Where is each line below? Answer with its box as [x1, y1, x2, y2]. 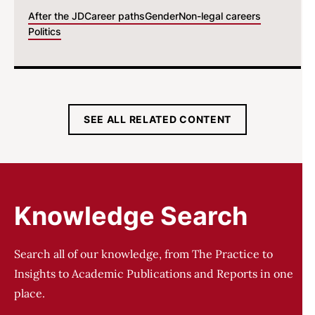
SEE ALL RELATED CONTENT [83, 113, 232, 125]
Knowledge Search [14, 200, 247, 231]
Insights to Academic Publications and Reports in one [14, 266, 293, 281]
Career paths [84, 10, 145, 22]
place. [14, 286, 45, 300]
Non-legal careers [179, 10, 261, 22]
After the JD [28, 10, 84, 22]
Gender [145, 10, 179, 22]
